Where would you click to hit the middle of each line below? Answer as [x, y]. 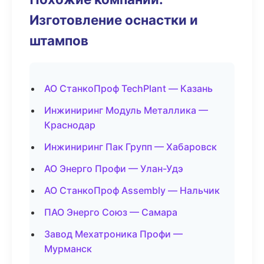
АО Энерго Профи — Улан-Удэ [114, 169]
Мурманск [68, 249]
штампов [59, 40]
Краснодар [70, 125]
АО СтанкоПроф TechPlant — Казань [128, 88]
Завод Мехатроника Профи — [113, 234]
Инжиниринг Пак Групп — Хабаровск [131, 147]
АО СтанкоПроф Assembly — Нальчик [132, 190]
